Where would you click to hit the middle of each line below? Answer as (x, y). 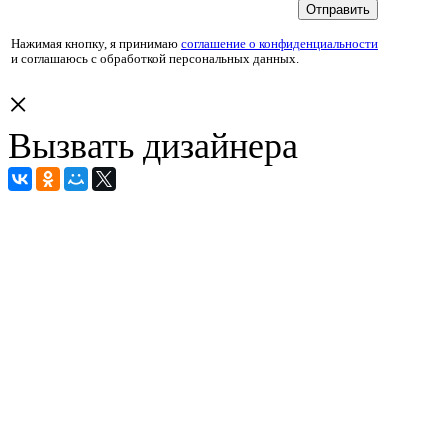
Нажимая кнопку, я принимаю (96, 43)
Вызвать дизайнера (153, 145)
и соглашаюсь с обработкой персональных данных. (155, 58)
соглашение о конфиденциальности (279, 43)
